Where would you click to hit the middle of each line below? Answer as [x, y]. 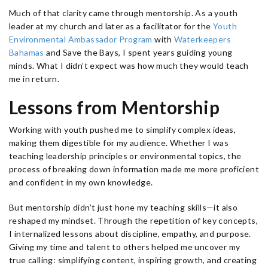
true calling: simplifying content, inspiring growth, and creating [133, 260]
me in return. [34, 79]
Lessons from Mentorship [115, 107]
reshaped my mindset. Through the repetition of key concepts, [133, 220]
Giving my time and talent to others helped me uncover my [125, 247]
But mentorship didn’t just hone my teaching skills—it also [124, 207]
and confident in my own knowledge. [81, 182]
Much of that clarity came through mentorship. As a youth [124, 13]
